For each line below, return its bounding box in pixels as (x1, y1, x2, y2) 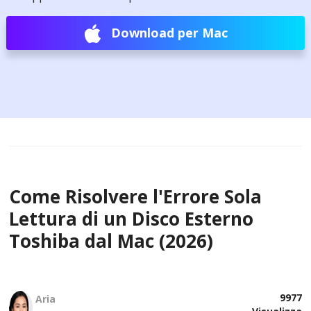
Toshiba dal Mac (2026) (9, 228, 214, 253)
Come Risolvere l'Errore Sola (9, 184, 262, 209)
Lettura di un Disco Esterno (9, 206, 254, 231)
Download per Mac (110, 24, 228, 41)
